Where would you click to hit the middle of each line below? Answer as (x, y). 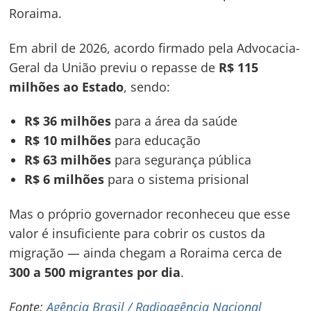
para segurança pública (182, 160)
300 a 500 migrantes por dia (95, 272)
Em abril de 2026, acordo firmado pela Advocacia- (155, 48)
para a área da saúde (175, 121)
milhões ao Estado (67, 86)
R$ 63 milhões (68, 160)
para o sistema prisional (177, 179)
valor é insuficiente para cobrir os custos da (137, 234)
